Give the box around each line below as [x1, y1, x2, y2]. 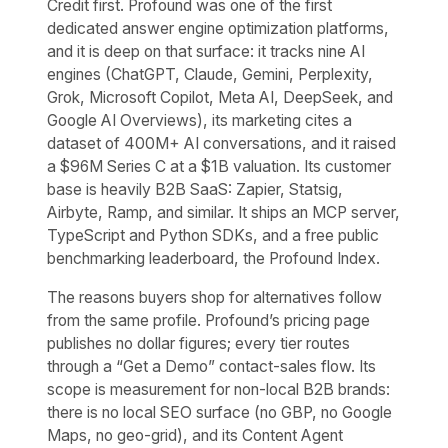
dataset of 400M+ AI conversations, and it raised [47, 134, 397, 154]
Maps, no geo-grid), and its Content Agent [47, 425, 344, 445]
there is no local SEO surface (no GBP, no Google [47, 402, 393, 422]
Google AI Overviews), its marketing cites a [47, 111, 353, 131]
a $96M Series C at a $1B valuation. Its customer [47, 157, 392, 177]
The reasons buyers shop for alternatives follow [47, 287, 383, 307]
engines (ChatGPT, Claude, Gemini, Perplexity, [47, 65, 374, 85]
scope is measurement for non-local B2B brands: [47, 379, 391, 399]
